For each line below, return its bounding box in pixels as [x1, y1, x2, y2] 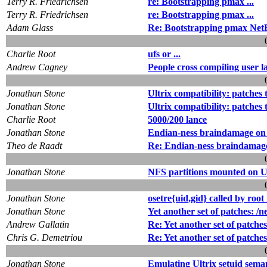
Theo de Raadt [7, 140, 62, 151]
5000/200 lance [148, 114, 207, 125]
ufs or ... [148, 48, 181, 59]
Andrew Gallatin [7, 219, 69, 229]
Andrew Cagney [7, 61, 67, 72]
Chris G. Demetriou [7, 232, 82, 243]
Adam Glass [7, 22, 53, 33]
